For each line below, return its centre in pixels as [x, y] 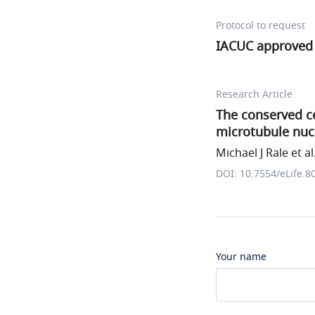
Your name [241, 257]
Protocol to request [261, 26]
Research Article [254, 95]
